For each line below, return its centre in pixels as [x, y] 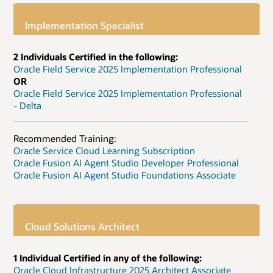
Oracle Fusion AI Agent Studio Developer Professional [126, 162]
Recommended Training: [65, 138]
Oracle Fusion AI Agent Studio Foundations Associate [125, 175]
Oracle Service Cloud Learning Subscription [104, 150]
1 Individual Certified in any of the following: [108, 257]
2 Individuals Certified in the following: [96, 56]
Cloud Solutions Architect [83, 226]
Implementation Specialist [85, 25]
